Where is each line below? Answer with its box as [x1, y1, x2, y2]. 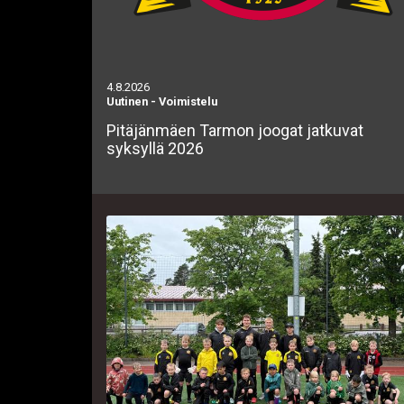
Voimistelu [159, 95, 217, 108]
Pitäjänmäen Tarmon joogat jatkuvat [106, 121, 363, 140]
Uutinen [106, 95, 148, 108]
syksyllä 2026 [106, 139, 204, 158]
